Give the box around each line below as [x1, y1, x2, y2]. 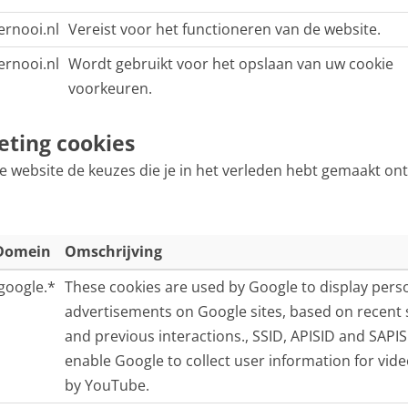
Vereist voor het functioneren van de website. [68, 19, 381, 39]
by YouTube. [65, 375, 149, 395]
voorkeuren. [68, 78, 152, 98]
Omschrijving [65, 241, 162, 261]
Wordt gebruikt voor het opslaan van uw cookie [68, 54, 393, 74]
